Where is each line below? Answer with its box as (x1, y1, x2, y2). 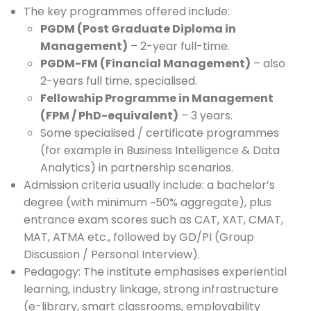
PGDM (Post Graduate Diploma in (40, 21, 236, 37)
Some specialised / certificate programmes (40, 125, 279, 141)
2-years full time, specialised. (40, 73, 197, 89)
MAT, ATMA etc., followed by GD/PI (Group (24, 229, 254, 245)
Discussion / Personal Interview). (24, 246, 200, 262)
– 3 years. (178, 108, 233, 124)
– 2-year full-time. (128, 38, 230, 54)
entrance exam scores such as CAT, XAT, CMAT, (24, 212, 283, 228)
